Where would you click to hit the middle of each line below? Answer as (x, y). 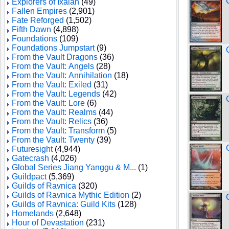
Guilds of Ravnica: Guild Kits (64, 204)
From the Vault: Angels (53, 66)
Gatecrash (30, 158)
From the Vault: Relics (52, 121)
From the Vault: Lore (48, 103)
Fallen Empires (39, 11)
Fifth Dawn (31, 29)
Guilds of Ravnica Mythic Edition (71, 195)
